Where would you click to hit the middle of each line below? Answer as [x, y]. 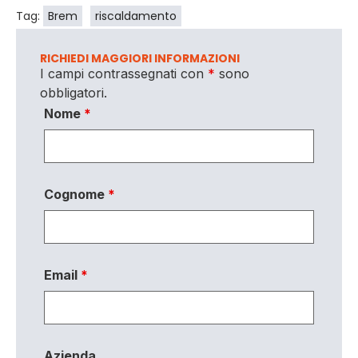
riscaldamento [136, 16]
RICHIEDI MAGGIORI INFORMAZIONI [140, 59]
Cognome [76, 195]
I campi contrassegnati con [124, 74]
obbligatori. [74, 93]
